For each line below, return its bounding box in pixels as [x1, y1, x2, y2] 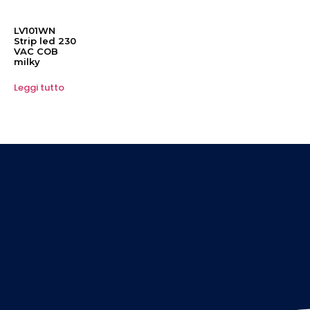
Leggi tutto [14, 80, 64, 94]
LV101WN [14, 25, 55, 37]
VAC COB [14, 46, 58, 57]
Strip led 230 [14, 35, 76, 47]
